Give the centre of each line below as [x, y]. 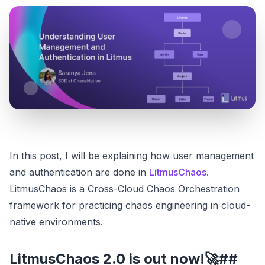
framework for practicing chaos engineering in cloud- [130, 205]
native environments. [56, 222]
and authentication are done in [79, 172]
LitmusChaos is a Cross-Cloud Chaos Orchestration [125, 188]
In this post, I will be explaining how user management [132, 155]
